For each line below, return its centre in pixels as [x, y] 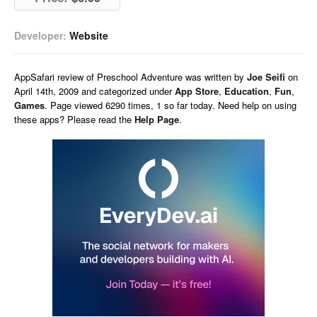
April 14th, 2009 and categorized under [94, 91]
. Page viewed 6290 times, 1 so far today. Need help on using [171, 105]
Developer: [40, 35]
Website [89, 35]
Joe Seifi [266, 77]
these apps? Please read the [74, 119]
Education [247, 91]
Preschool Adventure [140, 77]
